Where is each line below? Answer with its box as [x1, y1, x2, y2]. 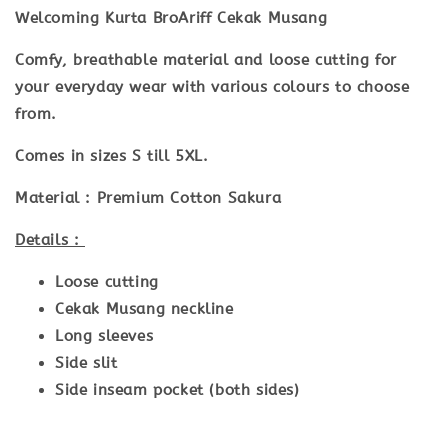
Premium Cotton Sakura [96, 188, 282, 207]
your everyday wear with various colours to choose [15, 77, 410, 96]
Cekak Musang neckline [55, 299, 234, 318]
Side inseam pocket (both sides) [55, 380, 300, 399]
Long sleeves [55, 326, 154, 345]
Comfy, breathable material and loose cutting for [15, 50, 397, 69]
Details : [15, 230, 85, 249]
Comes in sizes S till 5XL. [15, 146, 209, 165]
